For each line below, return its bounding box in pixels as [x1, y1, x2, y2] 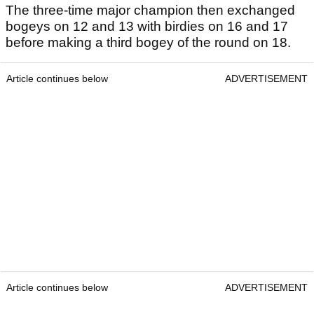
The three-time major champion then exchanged [6, 3, 295, 18]
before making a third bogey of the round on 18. [6, 35, 291, 50]
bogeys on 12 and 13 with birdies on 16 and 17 [6, 19, 288, 34]
